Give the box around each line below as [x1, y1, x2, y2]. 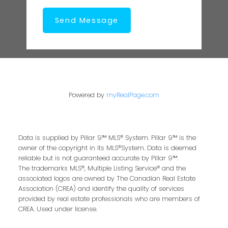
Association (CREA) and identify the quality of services [18, 184, 184, 193]
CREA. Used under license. [18, 205, 97, 214]
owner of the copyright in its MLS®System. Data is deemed [18, 144, 196, 153]
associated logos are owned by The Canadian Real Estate [18, 174, 195, 183]
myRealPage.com [106, 91, 159, 100]
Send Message [54, 15, 119, 26]
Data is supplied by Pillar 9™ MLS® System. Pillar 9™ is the [18, 133, 196, 142]
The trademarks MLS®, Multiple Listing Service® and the [18, 164, 186, 173]
